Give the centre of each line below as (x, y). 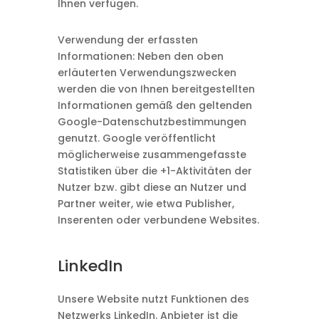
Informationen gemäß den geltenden (155, 105)
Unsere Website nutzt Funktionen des (153, 299)
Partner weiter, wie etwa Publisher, (146, 204)
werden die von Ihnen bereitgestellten (156, 89)
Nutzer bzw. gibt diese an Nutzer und (152, 187)
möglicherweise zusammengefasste (152, 155)
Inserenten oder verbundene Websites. (158, 220)
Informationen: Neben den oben (140, 56)
